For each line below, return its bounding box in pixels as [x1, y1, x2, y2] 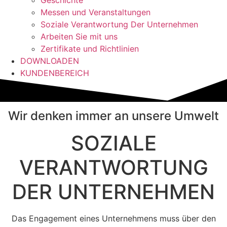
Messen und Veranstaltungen [41, 7, 150, 18]
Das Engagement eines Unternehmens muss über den [11, 213, 216, 223]
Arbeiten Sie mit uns [41, 31, 118, 42]
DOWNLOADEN [20, 56, 79, 66]
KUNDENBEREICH [20, 68, 89, 79]
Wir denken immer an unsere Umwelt [8, 108, 219, 123]
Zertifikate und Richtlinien [41, 44, 139, 54]
